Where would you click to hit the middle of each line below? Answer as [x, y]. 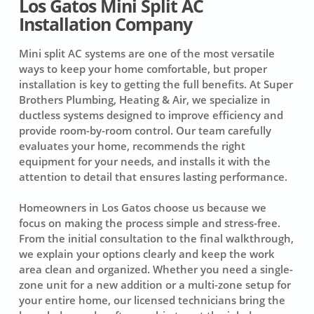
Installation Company [105, 24]
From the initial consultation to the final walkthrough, [156, 239]
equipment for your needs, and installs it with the [144, 161]
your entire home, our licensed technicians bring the [152, 300]
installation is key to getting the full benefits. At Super [156, 84]
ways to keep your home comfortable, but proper [143, 68]
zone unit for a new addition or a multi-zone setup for [155, 285]
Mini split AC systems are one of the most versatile [146, 53]
